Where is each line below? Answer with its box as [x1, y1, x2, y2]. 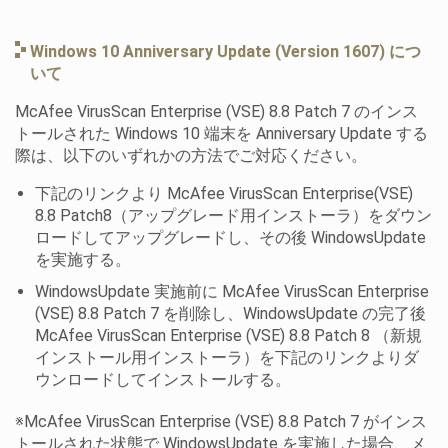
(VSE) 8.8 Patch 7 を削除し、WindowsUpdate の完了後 [35, 304, 426, 324]
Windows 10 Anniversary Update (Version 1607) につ [30, 42, 421, 62]
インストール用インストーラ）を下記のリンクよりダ [35, 348, 419, 368]
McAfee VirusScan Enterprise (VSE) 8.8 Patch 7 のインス [15, 102, 418, 122]
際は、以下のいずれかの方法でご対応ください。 [15, 146, 367, 166]
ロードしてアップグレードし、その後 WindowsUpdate [35, 228, 426, 248]
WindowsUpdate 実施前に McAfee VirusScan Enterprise [35, 282, 429, 302]
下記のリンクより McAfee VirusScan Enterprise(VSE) [35, 184, 413, 204]
